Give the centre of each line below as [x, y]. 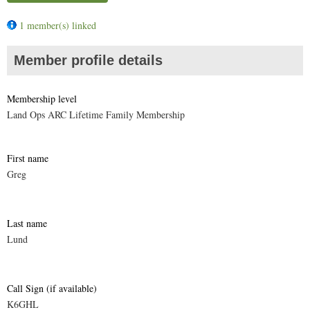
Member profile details [88, 60]
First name [28, 158]
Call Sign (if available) [52, 288]
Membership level [42, 98]
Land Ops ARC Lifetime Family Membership [96, 114]
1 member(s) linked [58, 25]
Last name [27, 223]
